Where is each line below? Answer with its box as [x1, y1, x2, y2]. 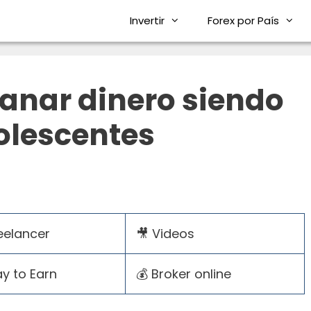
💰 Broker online [136, 264, 231, 283]
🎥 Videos [136, 224, 194, 242]
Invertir [130, 13, 165, 28]
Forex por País [208, 13, 279, 28]
